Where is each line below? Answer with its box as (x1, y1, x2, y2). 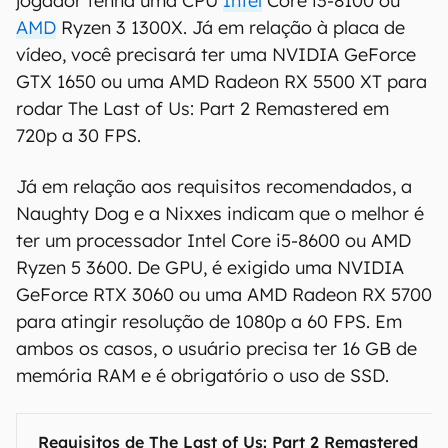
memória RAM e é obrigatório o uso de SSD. (16, 364, 389, 387)
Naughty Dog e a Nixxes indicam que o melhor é (16, 202, 424, 225)
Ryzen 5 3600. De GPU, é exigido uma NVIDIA (16, 256, 404, 279)
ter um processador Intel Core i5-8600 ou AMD (16, 229, 411, 252)
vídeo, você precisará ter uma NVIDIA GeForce (16, 43, 416, 66)
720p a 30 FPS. (16, 124, 146, 147)
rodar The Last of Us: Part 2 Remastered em (16, 97, 389, 120)
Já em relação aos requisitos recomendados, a (16, 175, 412, 198)
